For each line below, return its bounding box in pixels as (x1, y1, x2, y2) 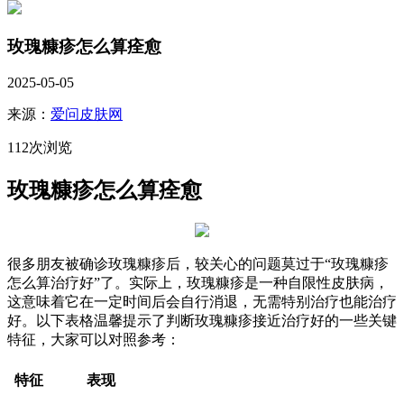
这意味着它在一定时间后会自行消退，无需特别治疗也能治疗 (7, 294, 397, 310)
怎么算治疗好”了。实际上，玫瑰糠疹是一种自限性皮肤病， (7, 275, 389, 291)
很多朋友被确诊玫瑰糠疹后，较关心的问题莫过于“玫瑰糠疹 (7, 256, 389, 272)
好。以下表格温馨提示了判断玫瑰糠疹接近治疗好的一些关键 (7, 313, 397, 329)
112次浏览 (7, 140, 72, 156)
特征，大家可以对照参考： (7, 332, 180, 348)
